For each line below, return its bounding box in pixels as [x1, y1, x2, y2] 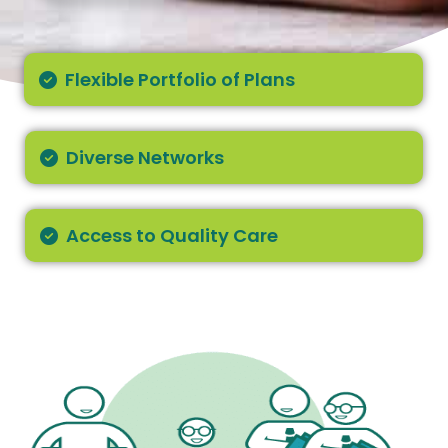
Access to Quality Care [65, 223, 278, 248]
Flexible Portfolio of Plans [64, 67, 295, 92]
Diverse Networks [65, 145, 224, 170]
